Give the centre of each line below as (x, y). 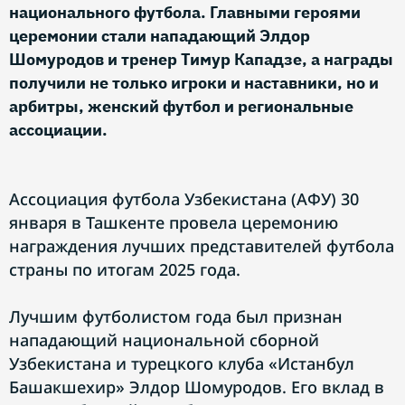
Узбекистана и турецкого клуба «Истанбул (182, 363)
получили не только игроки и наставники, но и (194, 83)
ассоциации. (58, 130)
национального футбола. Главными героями (185, 12)
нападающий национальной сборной (164, 340)
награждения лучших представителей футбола (202, 246)
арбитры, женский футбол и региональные (181, 106)
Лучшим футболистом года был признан (176, 316)
